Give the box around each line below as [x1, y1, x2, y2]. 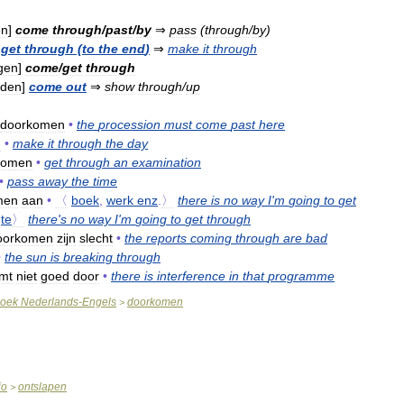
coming [190, 231, 232, 246]
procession [98, 117, 161, 133]
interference [157, 269, 225, 284]
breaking [63, 250, 113, 265]
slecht [79, 231, 113, 246]
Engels [82, 296, 116, 309]
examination [132, 155, 201, 170]
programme [268, 269, 335, 284]
